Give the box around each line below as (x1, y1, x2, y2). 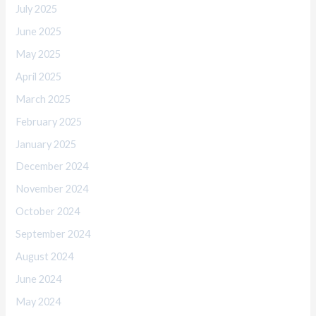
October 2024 (16, 205, 80, 218)
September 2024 (16, 228, 91, 241)
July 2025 (16, 2, 58, 15)
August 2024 (16, 250, 74, 263)
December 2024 (16, 160, 89, 173)
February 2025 (16, 115, 83, 128)
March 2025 (16, 92, 71, 105)
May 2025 (16, 47, 61, 60)
